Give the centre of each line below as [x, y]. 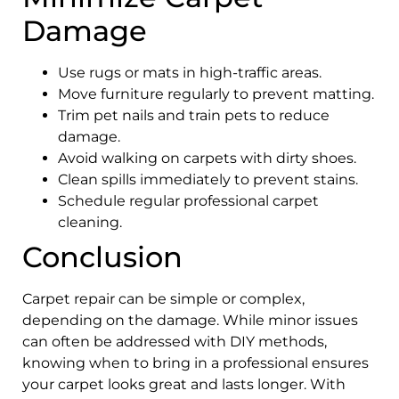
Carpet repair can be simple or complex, [163, 299]
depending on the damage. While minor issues [190, 321]
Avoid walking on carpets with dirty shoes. [207, 159]
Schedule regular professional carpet [188, 201]
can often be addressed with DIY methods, [175, 342]
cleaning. [90, 223]
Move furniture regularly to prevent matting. [216, 94]
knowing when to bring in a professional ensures [195, 363]
